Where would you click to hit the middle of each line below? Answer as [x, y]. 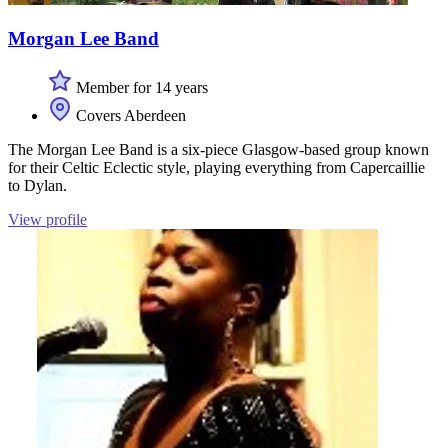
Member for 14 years [140, 87]
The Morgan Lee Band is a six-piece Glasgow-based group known [218, 149]
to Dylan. [37, 185]
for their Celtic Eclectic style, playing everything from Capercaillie [216, 167]
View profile [47, 219]
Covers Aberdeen [129, 115]
